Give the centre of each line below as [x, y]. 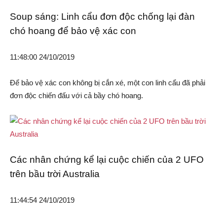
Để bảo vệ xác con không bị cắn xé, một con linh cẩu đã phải [108, 83]
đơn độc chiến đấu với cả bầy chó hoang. [76, 96]
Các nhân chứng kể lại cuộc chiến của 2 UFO [107, 160]
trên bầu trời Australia [55, 174]
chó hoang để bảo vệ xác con [73, 31]
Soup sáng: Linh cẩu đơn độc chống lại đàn [102, 17]
